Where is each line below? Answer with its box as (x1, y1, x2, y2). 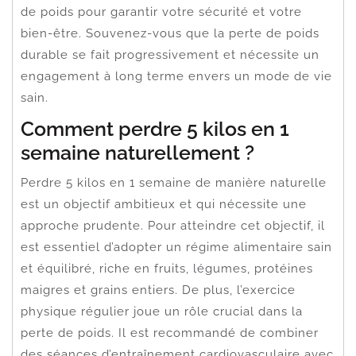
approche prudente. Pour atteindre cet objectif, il (21, 218, 325, 233)
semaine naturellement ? (21, 140, 254, 164)
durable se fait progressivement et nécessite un (21, 47, 319, 62)
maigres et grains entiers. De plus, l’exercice (21, 282, 296, 297)
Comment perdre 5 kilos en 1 (21, 116, 289, 141)
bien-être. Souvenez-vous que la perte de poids (21, 25, 319, 41)
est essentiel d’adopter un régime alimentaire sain (21, 239, 332, 254)
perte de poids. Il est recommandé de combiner (21, 325, 319, 340)
